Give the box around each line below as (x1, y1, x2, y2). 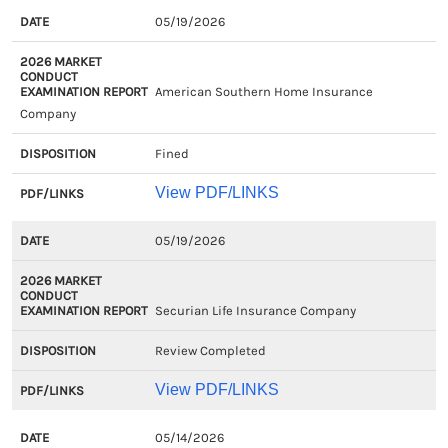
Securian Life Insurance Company (154, 303, 356, 318)
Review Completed (154, 343, 266, 358)
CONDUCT (108, 61, 190, 80)
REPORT (108, 109, 174, 128)
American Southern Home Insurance (154, 84, 373, 99)
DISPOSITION (244, 13, 353, 32)
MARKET (108, 37, 178, 56)
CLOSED (21, 37, 88, 56)
